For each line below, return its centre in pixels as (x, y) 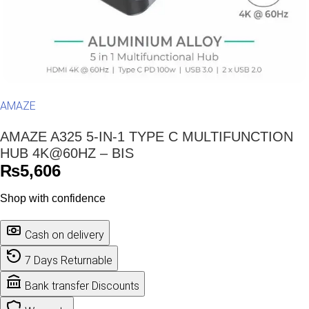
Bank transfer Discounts (82, 286)
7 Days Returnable (69, 260)
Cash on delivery (64, 235)
